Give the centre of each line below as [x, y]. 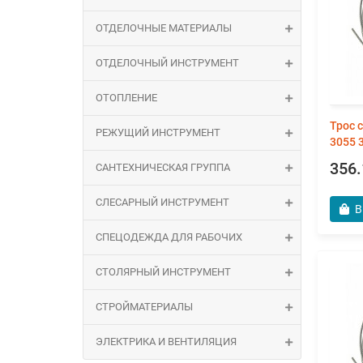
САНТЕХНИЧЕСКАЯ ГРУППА [163, 167]
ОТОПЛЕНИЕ [126, 98]
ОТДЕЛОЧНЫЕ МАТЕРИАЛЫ [164, 28]
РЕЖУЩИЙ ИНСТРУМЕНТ [158, 132]
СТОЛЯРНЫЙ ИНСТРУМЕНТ [163, 272]
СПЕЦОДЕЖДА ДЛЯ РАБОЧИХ [169, 237]
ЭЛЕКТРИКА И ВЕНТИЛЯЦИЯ [166, 342]
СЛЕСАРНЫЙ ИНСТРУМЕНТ [162, 202]
